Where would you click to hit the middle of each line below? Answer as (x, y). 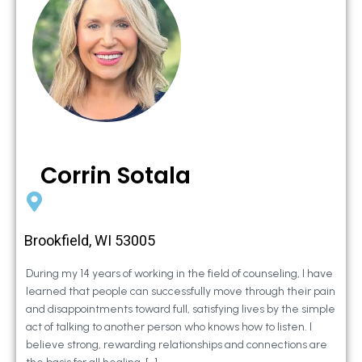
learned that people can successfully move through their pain (181, 292)
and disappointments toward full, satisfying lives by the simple (181, 309)
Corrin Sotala (116, 176)
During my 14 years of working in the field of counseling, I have (179, 274)
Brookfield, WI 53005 (90, 241)
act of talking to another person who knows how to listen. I (169, 327)
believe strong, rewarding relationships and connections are (177, 345)
